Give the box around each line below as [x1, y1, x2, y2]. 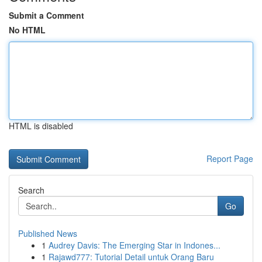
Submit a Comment [9, 9, 84, 21]
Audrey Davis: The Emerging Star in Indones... [49, 239, 220, 251]
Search [18, 184, 44, 196]
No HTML [9, 24, 46, 36]
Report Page [206, 153, 253, 164]
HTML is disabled [9, 120, 73, 132]
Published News [18, 227, 77, 239]
